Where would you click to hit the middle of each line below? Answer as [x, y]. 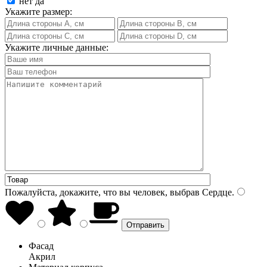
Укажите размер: [38, 11]
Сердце [216, 192]
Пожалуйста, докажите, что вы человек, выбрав [102, 192]
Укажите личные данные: [57, 47]
